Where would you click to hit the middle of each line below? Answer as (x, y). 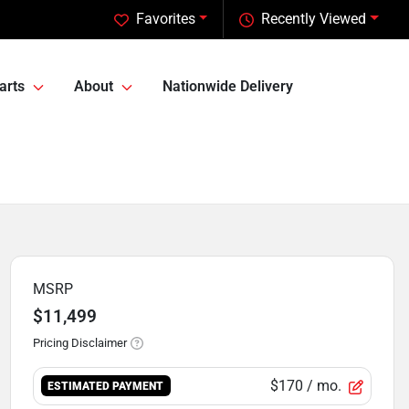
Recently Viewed (314, 19)
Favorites (165, 19)
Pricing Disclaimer (79, 343)
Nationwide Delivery (228, 87)
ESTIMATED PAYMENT (106, 387)
